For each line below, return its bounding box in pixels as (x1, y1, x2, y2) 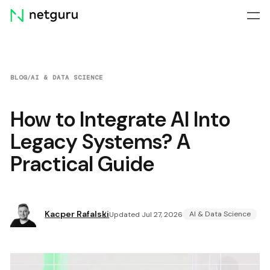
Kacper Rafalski (45, 208, 110, 219)
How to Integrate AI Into (10, 105, 231, 133)
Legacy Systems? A (10, 128, 191, 155)
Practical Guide (10, 150, 155, 178)
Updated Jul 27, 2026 (109, 209, 183, 219)
